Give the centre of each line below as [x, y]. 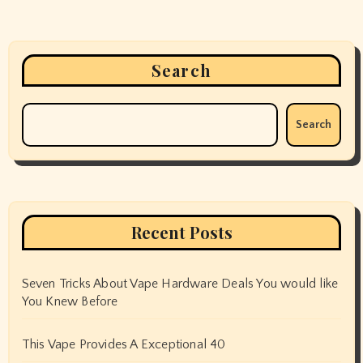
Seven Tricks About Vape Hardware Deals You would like [180, 284]
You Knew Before [70, 302]
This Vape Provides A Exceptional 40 [124, 345]
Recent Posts [181, 233]
